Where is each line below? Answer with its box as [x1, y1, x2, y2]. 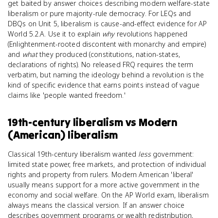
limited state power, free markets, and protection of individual [8, 160, 206, 169]
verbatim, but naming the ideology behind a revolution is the [8, 70, 204, 79]
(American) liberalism [8, 128, 118, 142]
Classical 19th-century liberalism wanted [8, 149, 139, 159]
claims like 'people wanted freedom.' [8, 91, 126, 100]
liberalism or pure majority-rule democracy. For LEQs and [8, 9, 191, 18]
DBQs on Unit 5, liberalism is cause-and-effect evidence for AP [8, 19, 207, 28]
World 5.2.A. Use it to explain [8, 29, 103, 38]
